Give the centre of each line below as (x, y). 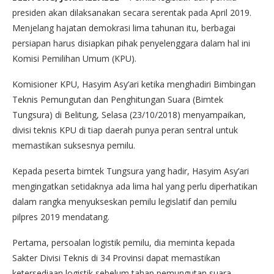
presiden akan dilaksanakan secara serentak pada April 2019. (132, 13)
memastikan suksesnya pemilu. (74, 146)
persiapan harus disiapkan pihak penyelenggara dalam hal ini (131, 43)
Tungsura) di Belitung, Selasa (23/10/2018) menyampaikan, (129, 115)
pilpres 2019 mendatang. (61, 217)
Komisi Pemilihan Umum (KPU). (74, 59)
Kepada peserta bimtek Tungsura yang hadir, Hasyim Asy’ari (131, 171)
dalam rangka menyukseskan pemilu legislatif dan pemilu (124, 202)
